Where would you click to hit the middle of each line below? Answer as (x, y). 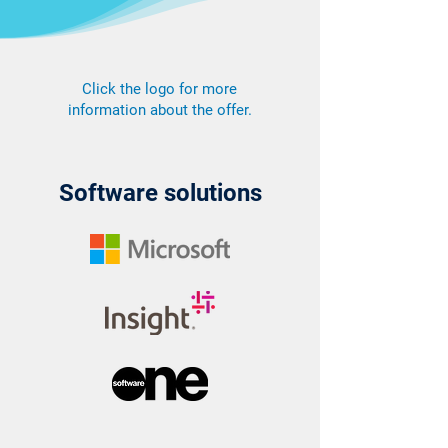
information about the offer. (159, 110)
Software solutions (160, 193)
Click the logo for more (159, 89)
